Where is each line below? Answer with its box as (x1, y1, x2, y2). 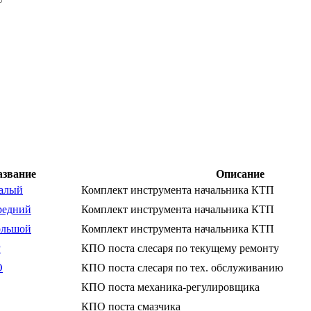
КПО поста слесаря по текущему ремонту (81, 242, 279, 254)
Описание (216, 167, 264, 180)
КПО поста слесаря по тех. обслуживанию (81, 261, 283, 274)
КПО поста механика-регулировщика (81, 280, 260, 293)
